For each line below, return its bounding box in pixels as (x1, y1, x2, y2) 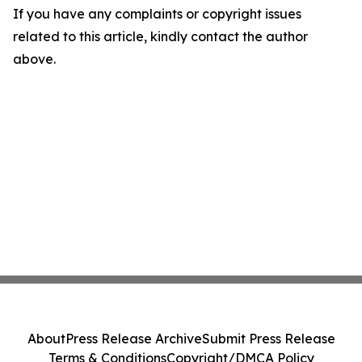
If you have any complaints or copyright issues (13, 6, 301, 22)
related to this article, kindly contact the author (13, 28, 308, 44)
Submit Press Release (201, 330, 335, 347)
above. (13, 51, 56, 67)
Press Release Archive (65, 330, 202, 347)
